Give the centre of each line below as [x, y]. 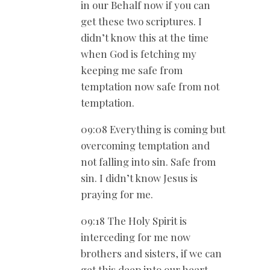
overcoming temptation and [145, 145]
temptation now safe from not [150, 86]
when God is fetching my [139, 53]
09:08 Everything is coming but [153, 129]
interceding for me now [136, 237]
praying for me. [117, 194]
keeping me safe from [132, 70]
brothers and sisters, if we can [151, 253]
